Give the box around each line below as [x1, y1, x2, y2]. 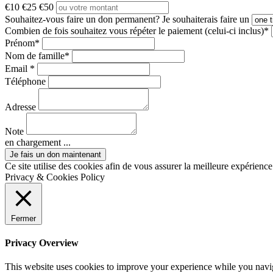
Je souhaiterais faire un [162, 13, 249, 24]
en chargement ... [5, 136, 71, 147]
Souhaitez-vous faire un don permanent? [5, 13, 160, 24]
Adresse [5, 101, 36, 112]
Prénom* [5, 37, 40, 48]
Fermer [11, 213, 36, 223]
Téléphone [5, 76, 46, 87]
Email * [5, 63, 35, 74]
